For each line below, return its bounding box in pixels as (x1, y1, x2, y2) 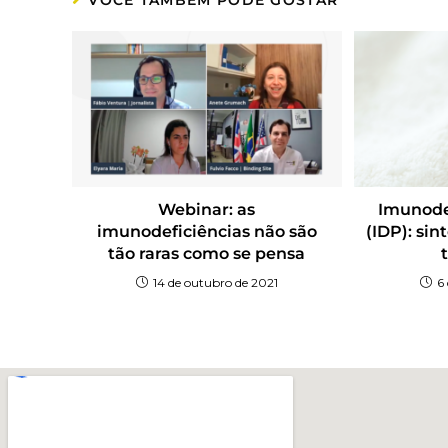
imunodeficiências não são (96, 222, 317, 242)
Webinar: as (158, 200, 256, 220)
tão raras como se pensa (108, 244, 306, 264)
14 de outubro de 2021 (152, 275, 278, 291)
